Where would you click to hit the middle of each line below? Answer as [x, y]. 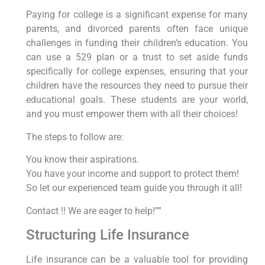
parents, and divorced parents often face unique [137, 29]
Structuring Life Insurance [107, 235]
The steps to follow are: [75, 137]
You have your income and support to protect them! [132, 174]
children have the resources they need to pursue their [137, 86]
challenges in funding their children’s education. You [137, 43]
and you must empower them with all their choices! [132, 114]
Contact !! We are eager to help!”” [93, 211]
